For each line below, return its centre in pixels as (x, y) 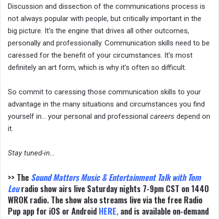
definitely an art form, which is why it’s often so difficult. (97, 67)
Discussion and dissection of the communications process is (107, 6)
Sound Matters (55, 177)
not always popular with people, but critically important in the (105, 18)
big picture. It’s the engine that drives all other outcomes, (99, 31)
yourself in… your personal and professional (79, 116)
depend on (192, 116)
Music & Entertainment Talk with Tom (141, 177)
